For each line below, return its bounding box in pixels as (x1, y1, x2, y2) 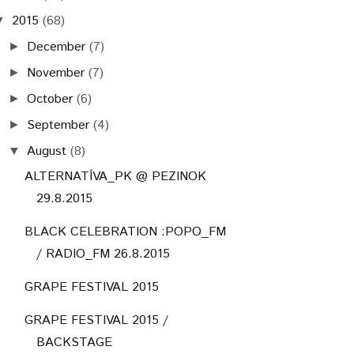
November (27, 63, 85, 82)
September (27, 115, 90, 134)
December (27, 37, 86, 56)
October (27, 89, 73, 108)
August (27, 141, 67, 160)
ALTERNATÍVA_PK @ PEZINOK (24, 167, 206, 186)
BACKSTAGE (36, 333, 112, 352)
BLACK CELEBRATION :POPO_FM (24, 222, 226, 241)
